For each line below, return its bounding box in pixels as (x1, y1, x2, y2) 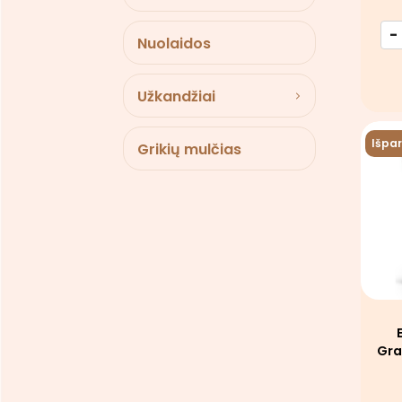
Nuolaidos (137, 33, 211, 54)
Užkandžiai (137, 86, 215, 107)
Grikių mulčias (137, 139, 241, 160)
